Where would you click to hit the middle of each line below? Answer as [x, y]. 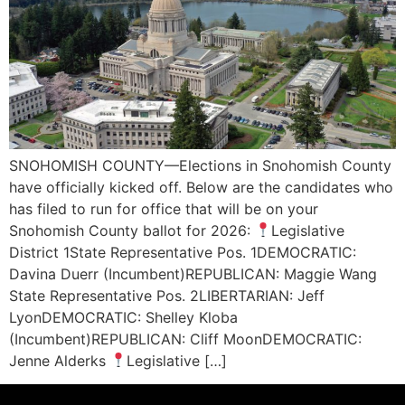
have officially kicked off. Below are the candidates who [201, 187]
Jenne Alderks [60, 360]
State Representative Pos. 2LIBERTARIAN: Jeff [167, 295]
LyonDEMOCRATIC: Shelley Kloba [123, 317]
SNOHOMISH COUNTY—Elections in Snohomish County [200, 165]
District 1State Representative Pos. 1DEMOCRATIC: [183, 252]
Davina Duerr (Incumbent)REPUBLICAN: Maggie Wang [193, 273]
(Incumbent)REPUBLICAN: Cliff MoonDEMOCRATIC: [185, 339]
